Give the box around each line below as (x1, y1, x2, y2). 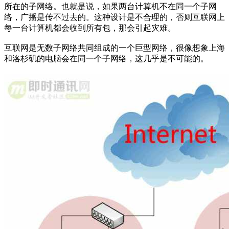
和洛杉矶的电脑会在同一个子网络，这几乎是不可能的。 (4, 54, 209, 63)
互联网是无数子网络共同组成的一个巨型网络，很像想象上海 (4, 43, 225, 52)
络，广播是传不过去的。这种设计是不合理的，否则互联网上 (4, 12, 225, 21)
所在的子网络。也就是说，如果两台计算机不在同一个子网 (4, 2, 217, 11)
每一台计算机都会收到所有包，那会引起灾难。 (4, 23, 176, 32)
